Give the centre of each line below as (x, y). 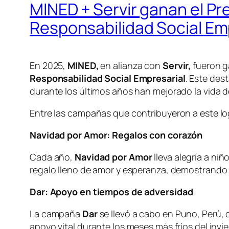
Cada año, (52, 157)
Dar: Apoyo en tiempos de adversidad (111, 192)
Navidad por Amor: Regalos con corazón (116, 135)
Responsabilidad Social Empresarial (108, 78)
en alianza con (130, 66)
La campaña (56, 214)
